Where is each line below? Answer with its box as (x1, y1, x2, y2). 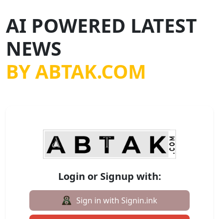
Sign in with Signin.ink (76, 195, 157, 206)
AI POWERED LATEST (6, 12, 197, 38)
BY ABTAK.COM (6, 58, 146, 84)
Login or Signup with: (58, 169, 161, 183)
